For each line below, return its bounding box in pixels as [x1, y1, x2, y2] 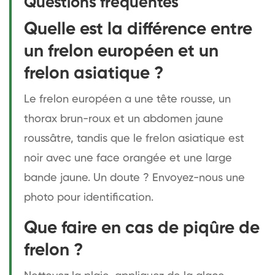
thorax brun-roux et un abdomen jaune [24, 113, 223, 125]
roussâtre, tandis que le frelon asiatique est [24, 133, 244, 144]
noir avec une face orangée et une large [24, 152, 232, 164]
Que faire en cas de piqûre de [24, 219, 260, 237]
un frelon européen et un [24, 42, 219, 60]
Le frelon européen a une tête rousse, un [24, 93, 231, 105]
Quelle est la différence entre [24, 20, 252, 38]
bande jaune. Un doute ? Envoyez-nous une [24, 172, 245, 184]
